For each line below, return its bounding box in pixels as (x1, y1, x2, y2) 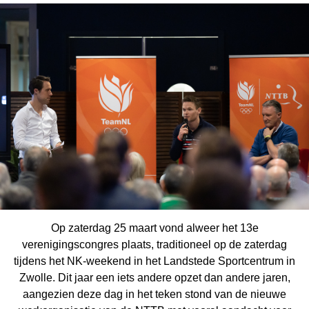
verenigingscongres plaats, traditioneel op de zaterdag (22, 239, 287, 250)
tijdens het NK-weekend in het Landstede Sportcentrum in (14, 255, 295, 267)
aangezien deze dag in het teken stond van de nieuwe (23, 288, 286, 300)
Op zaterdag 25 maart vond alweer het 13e (50, 222, 259, 234)
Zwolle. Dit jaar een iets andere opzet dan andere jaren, (19, 272, 290, 283)
